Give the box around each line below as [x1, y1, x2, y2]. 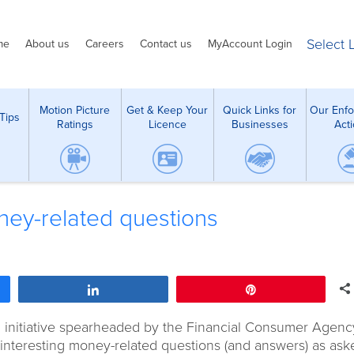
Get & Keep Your [126, 103, 208, 117]
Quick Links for [223, 103, 296, 117]
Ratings [56, 117, 93, 131]
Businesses [231, 117, 288, 131]
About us [25, 37, 70, 51]
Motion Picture [40, 103, 110, 117]
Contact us [140, 37, 192, 51]
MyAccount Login [208, 37, 292, 51]
